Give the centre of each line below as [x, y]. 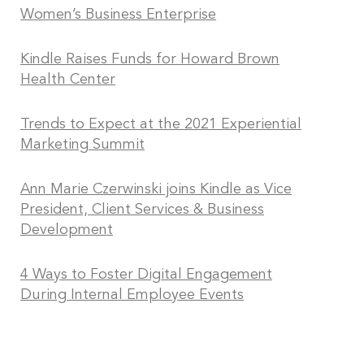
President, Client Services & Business [142, 210]
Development [67, 230]
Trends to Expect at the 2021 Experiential [161, 124]
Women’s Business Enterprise [118, 15]
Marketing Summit [82, 145]
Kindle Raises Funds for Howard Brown [150, 59]
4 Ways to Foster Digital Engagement [146, 275]
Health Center [68, 80]
